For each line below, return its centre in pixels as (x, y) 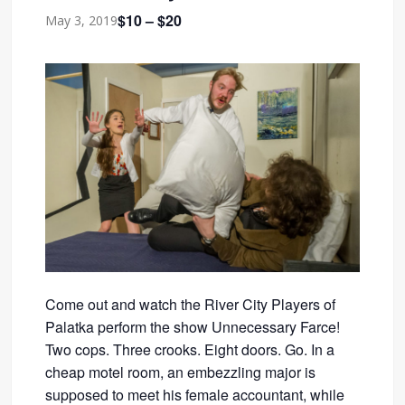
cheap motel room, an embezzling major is (181, 372)
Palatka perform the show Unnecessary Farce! (193, 327)
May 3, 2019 (82, 21)
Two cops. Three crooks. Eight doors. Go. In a (190, 349)
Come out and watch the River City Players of (191, 304)
